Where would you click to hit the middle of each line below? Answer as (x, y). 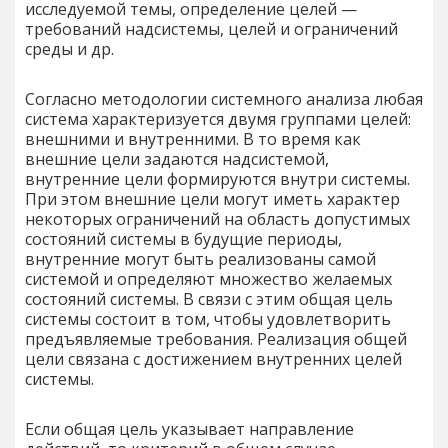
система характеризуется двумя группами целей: (218, 118)
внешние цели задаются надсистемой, (177, 158)
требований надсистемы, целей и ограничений (211, 28)
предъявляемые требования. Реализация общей (216, 338)
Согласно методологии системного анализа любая (224, 98)
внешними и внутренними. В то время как (193, 138)
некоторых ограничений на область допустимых (217, 218)
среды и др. (71, 48)
